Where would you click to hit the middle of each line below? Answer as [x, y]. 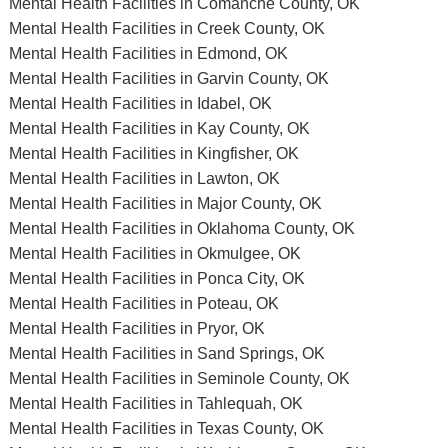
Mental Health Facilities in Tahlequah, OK [155, 403]
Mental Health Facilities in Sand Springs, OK [166, 353]
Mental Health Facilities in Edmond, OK [148, 53]
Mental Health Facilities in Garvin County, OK [168, 78]
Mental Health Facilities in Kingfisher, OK [153, 153]
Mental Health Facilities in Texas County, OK [166, 428]
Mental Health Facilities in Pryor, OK [136, 328]
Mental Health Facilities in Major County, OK [165, 203]
